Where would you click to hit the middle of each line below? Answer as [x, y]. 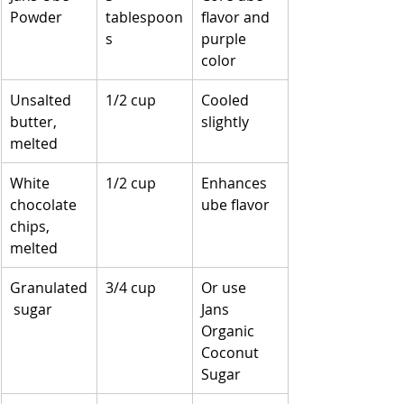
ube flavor [235, 204]
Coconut [232, 352]
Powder [36, 17]
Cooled [227, 100]
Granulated [49, 287]
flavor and [237, 17]
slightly [225, 121]
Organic [230, 331]
